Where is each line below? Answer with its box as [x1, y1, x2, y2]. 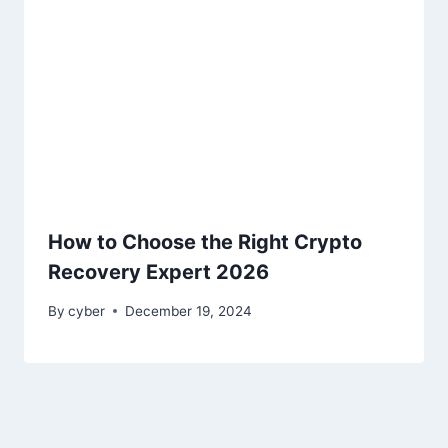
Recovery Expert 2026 [48, 259, 269, 284]
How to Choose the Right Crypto [48, 229, 362, 254]
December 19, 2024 [125, 302, 253, 319]
